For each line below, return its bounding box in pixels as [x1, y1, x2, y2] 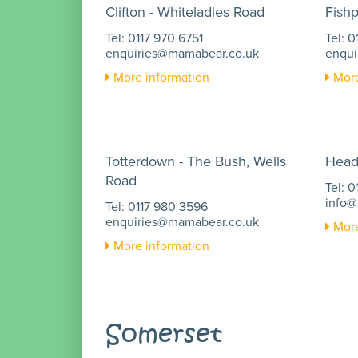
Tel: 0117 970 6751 [105, 29, 203, 47]
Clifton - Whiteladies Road [105, 2, 265, 22]
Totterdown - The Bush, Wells [105, 151, 286, 172]
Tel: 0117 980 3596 [105, 197, 208, 216]
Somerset [105, 317, 222, 352]
